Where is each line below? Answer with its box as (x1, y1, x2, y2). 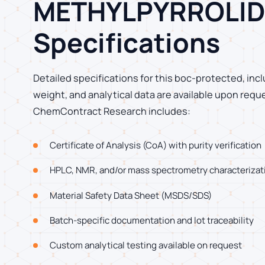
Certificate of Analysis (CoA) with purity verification (50, 139, 261, 152)
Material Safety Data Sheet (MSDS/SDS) (50, 189, 212, 202)
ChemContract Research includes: (33, 104, 190, 118)
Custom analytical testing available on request (50, 238, 242, 251)
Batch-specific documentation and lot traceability (50, 214, 254, 227)
